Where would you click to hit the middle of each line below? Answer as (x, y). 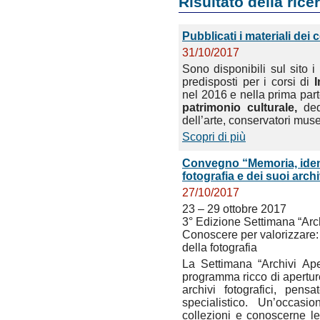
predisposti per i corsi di (248, 82)
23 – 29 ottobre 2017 (234, 209)
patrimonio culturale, (240, 107)
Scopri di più (214, 137)
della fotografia (220, 247)
